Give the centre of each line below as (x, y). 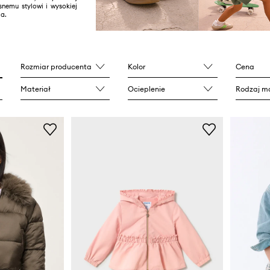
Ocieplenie (147, 89)
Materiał (35, 89)
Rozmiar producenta (56, 67)
